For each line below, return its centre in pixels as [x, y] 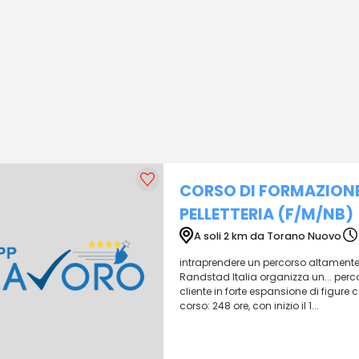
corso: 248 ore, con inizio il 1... [249, 306]
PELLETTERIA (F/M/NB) [266, 214]
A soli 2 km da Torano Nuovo [267, 236]
